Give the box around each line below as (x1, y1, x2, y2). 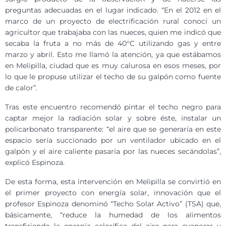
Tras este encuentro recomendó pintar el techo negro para (5, 102, 221, 112)
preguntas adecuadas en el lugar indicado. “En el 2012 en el (5, 6, 221, 15)
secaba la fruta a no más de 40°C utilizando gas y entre (5, 39, 221, 48)
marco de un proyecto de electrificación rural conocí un (5, 17, 221, 26)
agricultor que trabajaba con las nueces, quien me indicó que (5, 28, 221, 37)
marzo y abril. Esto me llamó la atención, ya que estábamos (5, 50, 221, 60)
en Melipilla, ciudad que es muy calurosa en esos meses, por (5, 61, 221, 71)
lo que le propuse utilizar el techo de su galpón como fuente (5, 72, 221, 82)
